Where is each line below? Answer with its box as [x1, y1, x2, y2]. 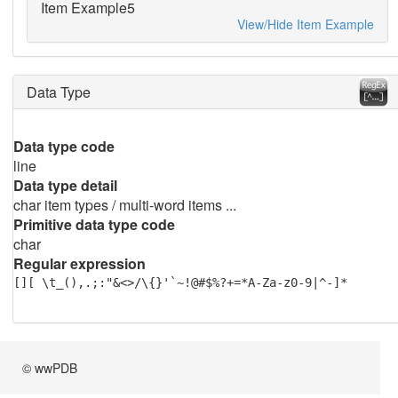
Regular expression [12, 253, 146, 274]
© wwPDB [22, 359, 78, 377]
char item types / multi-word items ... [12, 195, 236, 215]
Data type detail [12, 175, 117, 195]
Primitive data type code [12, 214, 175, 235]
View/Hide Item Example [236, 15, 374, 33]
